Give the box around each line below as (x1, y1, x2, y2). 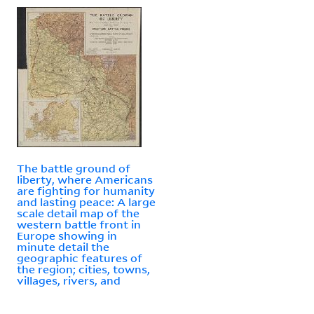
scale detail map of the (17, 205, 139, 220)
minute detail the (17, 239, 109, 254)
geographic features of (17, 250, 142, 265)
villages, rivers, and (17, 273, 121, 287)
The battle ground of (17, 161, 130, 175)
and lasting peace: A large (17, 194, 156, 209)
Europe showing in (17, 228, 117, 243)
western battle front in (17, 217, 141, 231)
